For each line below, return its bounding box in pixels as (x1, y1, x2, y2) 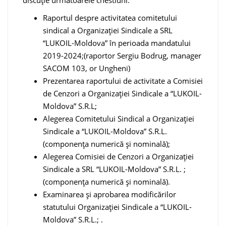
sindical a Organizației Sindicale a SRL (43, 25, 173, 36)
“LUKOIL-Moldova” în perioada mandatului (43, 38, 191, 48)
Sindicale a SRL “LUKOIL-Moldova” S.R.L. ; (43, 164, 186, 175)
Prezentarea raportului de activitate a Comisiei (43, 76, 203, 86)
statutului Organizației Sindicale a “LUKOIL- (43, 202, 192, 212)
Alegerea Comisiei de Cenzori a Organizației (43, 151, 194, 162)
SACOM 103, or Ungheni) (43, 63, 130, 74)
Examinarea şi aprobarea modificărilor (43, 189, 176, 200)
